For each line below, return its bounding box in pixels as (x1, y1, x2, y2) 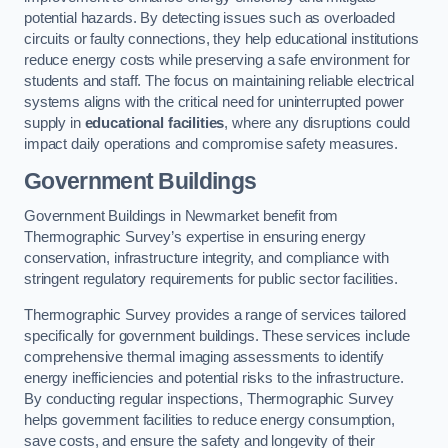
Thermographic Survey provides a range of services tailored (24, 306, 406, 323)
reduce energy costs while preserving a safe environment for (24, 52, 410, 69)
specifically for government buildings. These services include (24, 327, 411, 344)
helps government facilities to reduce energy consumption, (24, 411, 395, 428)
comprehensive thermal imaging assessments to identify (24, 348, 385, 365)
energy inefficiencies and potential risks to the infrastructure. (24, 369, 404, 386)
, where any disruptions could (224, 115, 411, 132)
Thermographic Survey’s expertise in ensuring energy (24, 229, 366, 246)
